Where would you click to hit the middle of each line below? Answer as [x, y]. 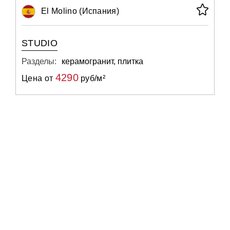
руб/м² [92, 78]
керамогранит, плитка [102, 61]
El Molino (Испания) [80, 11]
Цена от [39, 78]
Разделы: [39, 61]
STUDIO [40, 43]
